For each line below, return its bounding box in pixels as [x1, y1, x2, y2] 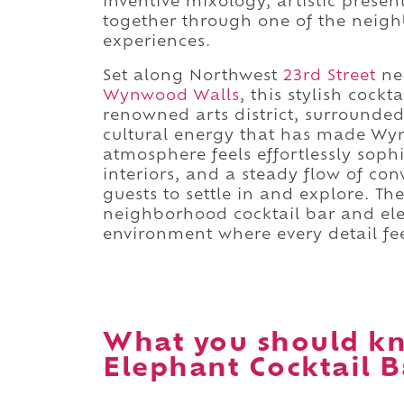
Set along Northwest [103, 69, 283, 84]
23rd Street [283, 69, 376, 84]
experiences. [103, 34, 211, 50]
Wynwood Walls [103, 88, 240, 104]
